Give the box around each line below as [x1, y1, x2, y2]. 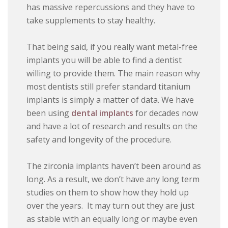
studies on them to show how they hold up [26, 187, 189, 198]
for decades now [133, 107, 198, 119]
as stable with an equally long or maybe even [26, 213, 198, 225]
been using [26, 107, 72, 119]
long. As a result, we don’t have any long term [26, 174, 200, 185]
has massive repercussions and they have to [26, 2, 195, 13]
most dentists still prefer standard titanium [26, 81, 191, 93]
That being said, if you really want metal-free [26, 41, 198, 53]
